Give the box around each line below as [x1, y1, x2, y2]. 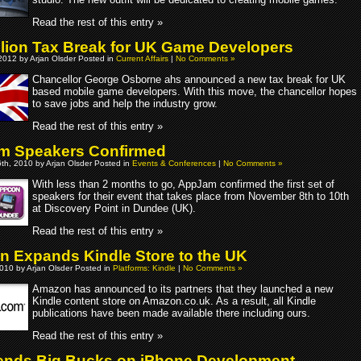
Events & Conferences [132, 158, 216, 168]
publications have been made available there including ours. [32, 306, 310, 319]
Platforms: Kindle [113, 263, 176, 272]
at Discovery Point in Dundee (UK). [32, 201, 196, 214]
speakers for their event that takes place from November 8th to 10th [32, 189, 349, 202]
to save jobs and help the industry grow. [32, 98, 218, 110]
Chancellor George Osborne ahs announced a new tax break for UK [32, 73, 346, 86]
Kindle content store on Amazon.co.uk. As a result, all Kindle [32, 294, 316, 307]
